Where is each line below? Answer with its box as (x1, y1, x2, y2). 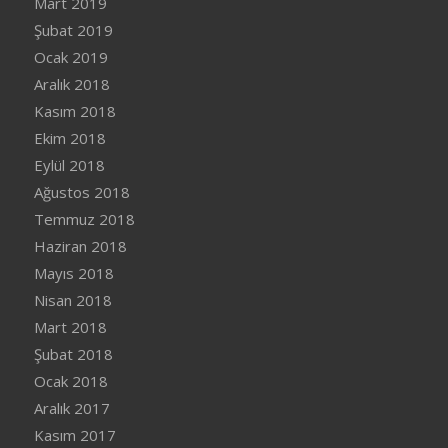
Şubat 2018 (33, 343, 113, 364)
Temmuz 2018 (33, 208, 135, 229)
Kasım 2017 (33, 424, 116, 445)
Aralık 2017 (33, 397, 110, 418)
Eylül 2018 (33, 154, 105, 175)
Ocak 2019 (33, 46, 108, 67)
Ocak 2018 (33, 370, 108, 391)
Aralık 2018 (33, 73, 110, 94)
